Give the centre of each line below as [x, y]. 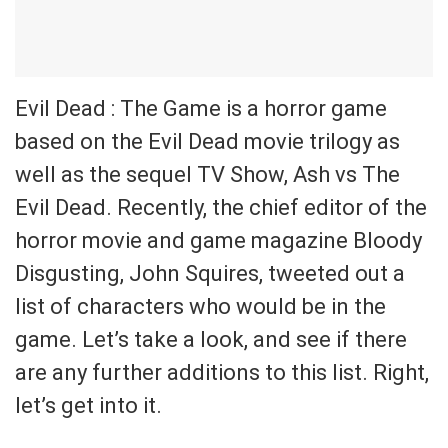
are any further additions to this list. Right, [222, 372]
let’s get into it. [88, 405]
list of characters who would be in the [200, 306]
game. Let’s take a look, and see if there [211, 339]
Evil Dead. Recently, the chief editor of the [221, 207]
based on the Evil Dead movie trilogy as [207, 141]
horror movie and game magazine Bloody [218, 240]
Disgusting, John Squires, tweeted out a [210, 273]
